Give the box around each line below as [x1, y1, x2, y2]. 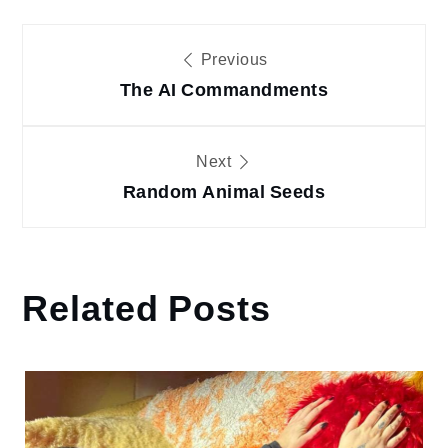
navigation [21, 79, 238, 130]
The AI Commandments [119, 78, 329, 102]
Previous [196, 49, 268, 71]
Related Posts [22, 287, 272, 332]
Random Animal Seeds [122, 180, 326, 204]
